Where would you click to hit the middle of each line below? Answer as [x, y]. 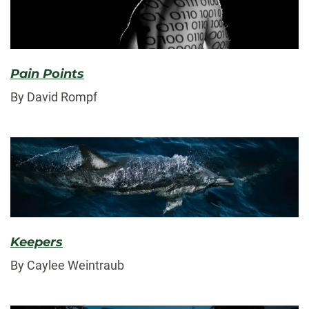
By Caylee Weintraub [67, 266]
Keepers [37, 242]
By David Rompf [54, 97]
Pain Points [47, 73]
